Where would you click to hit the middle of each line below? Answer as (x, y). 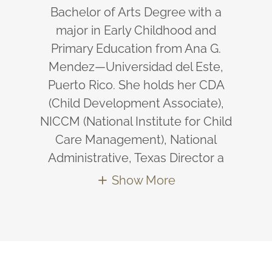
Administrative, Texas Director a (136, 158)
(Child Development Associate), (136, 103)
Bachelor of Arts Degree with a (136, 12)
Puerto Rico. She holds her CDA (136, 85)
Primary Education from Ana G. (136, 48)
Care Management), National (136, 139)
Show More (144, 180)
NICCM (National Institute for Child (136, 121)
